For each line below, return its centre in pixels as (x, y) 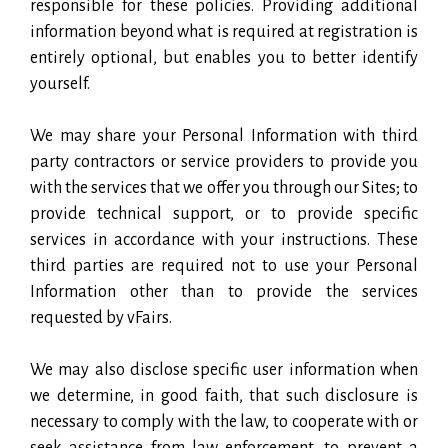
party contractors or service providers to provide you (224, 161)
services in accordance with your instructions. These (224, 239)
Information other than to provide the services (224, 291)
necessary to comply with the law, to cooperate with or (224, 421)
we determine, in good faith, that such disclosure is (224, 395)
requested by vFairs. (101, 317)
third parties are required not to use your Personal (224, 265)
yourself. (60, 83)
